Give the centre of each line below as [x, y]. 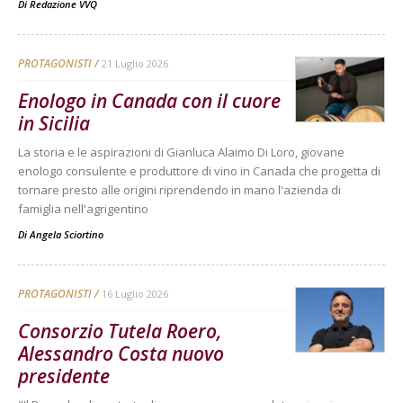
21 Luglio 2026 [135, 64]
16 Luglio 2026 [135, 294]
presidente [64, 376]
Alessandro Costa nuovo [121, 354]
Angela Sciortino [67, 235]
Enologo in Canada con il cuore [149, 101]
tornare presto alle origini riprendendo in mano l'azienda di [179, 190]
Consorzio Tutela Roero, [120, 331]
